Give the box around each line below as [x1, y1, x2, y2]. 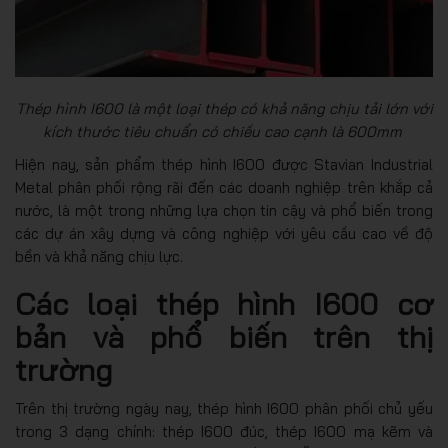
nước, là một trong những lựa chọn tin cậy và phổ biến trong [15, 201, 433, 220]
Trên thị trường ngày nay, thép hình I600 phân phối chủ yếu [15, 399, 433, 418]
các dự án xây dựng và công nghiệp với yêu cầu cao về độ [15, 224, 433, 243]
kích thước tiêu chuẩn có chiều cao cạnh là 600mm [42, 122, 406, 141]
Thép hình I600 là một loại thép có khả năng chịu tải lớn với [15, 99, 433, 118]
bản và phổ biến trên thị [15, 318, 433, 356]
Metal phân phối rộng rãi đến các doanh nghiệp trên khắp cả [15, 178, 433, 197]
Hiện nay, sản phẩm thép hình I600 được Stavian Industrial [15, 155, 433, 174]
